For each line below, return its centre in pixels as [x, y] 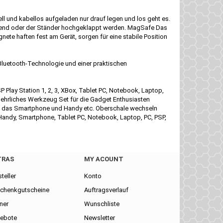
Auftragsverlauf [106, 190]
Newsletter [100, 218]
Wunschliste [102, 204]
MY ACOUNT [104, 159]
